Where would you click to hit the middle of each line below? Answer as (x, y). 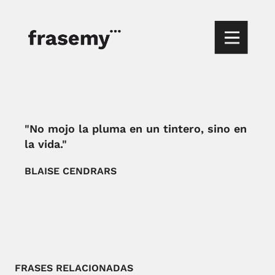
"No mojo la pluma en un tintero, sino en (136, 129)
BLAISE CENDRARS (71, 171)
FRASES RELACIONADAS (74, 268)
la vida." (46, 144)
